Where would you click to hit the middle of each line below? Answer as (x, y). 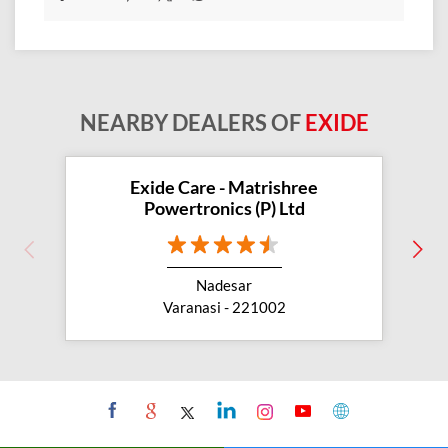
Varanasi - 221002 (224, 142)
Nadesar (224, 120)
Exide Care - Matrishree (224, 22)
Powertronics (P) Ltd (224, 43)
